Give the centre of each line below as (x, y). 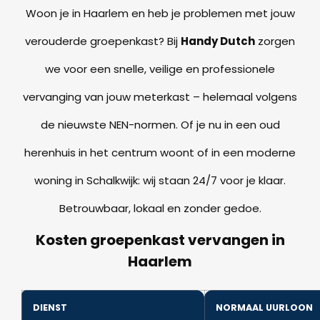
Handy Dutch (218, 41)
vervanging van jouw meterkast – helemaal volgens (160, 96)
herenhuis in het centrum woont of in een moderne (160, 152)
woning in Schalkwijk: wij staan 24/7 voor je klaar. (160, 180)
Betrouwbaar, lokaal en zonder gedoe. (160, 208)
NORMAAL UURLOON (264, 307)
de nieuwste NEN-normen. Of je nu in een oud (160, 124)
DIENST (50, 307)
